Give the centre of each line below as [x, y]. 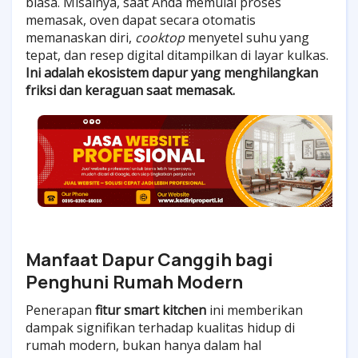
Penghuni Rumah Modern [134, 282]
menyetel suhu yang [247, 37]
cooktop [160, 37]
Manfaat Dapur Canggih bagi [149, 259]
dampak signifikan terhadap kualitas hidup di [160, 327]
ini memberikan [255, 310]
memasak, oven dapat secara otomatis [141, 20]
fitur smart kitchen [151, 310]
